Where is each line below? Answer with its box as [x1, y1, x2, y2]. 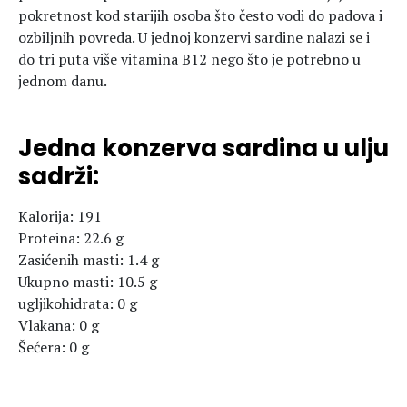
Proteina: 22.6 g [18, 228, 124, 248]
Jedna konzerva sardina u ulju [18, 132, 389, 164]
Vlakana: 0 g [18, 315, 99, 335]
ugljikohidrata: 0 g [18, 293, 137, 313]
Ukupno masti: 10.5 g [18, 272, 157, 292]
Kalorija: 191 [18, 206, 102, 226]
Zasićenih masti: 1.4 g [18, 250, 159, 270]
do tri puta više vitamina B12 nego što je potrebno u [18, 49, 361, 69]
